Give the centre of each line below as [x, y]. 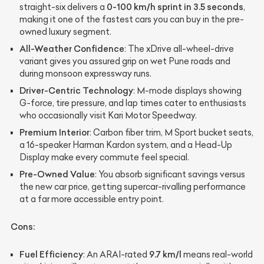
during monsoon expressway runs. [85, 73]
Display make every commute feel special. [104, 157]
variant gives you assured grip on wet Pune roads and [125, 61]
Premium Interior [55, 132]
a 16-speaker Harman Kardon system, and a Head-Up [126, 145]
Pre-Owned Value [57, 174]
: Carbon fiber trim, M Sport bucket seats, [171, 132]
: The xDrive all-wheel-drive [179, 49]
